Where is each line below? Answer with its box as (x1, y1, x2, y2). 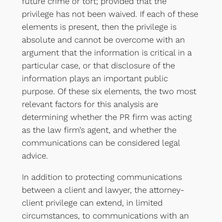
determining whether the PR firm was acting (21, 111, 192, 122)
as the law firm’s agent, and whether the (21, 124, 176, 135)
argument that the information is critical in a (21, 47, 192, 57)
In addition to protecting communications (21, 171, 182, 182)
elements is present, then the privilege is (21, 21, 176, 32)
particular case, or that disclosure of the (21, 60, 175, 70)
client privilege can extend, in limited (21, 197, 163, 208)
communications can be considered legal (21, 137, 180, 148)
